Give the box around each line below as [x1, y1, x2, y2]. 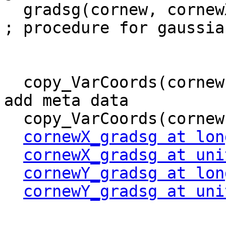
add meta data [4, 91, 129, 110]
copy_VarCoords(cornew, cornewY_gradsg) [4, 109, 23, 128]
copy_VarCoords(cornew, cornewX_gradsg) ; [4, 73, 23, 92]
